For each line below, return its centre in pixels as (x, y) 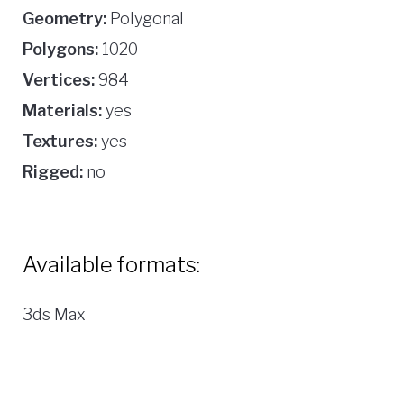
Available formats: (111, 265)
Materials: (62, 111)
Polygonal (145, 19)
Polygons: (60, 50)
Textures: (60, 142)
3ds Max (54, 315)
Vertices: (59, 80)
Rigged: (53, 172)
